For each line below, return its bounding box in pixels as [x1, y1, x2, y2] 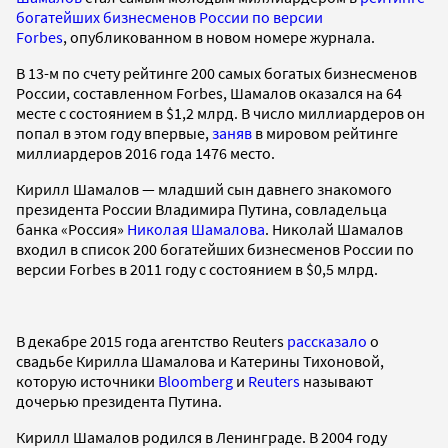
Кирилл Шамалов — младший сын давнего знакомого [16, 178, 392, 199]
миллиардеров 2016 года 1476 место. [16, 142, 275, 163]
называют [300, 370, 373, 391]
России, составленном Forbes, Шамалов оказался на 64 [16, 82, 402, 103]
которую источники [16, 370, 158, 391]
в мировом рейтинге [252, 122, 398, 143]
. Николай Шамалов [265, 218, 403, 239]
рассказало [287, 330, 367, 351]
